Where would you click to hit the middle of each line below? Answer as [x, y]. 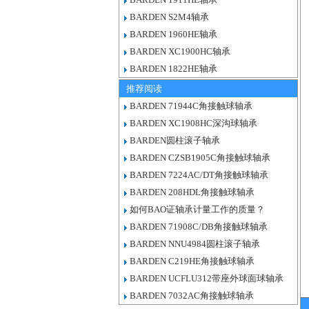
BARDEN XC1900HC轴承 [180, 51]
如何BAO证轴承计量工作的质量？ [197, 209]
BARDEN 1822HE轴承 [173, 69]
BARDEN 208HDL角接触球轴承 [192, 192]
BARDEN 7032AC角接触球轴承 [192, 296]
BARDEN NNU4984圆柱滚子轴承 [195, 244]
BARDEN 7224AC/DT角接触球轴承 [199, 175]
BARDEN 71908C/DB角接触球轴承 [199, 227]
